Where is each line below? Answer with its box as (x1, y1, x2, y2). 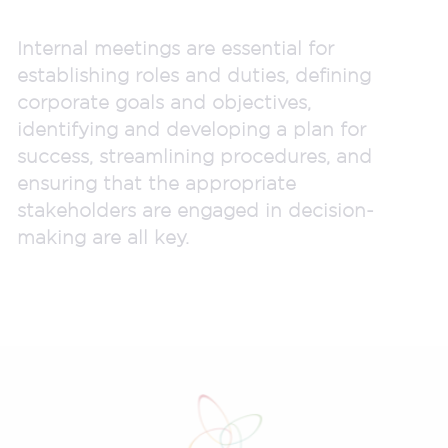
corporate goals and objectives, (17, 90, 311, 113)
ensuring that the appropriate (17, 171, 296, 194)
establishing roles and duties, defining (17, 63, 371, 86)
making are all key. (17, 225, 189, 248)
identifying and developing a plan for (17, 117, 366, 140)
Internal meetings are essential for (17, 36, 334, 59)
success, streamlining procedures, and (17, 144, 372, 167)
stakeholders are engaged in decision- (17, 198, 374, 221)
